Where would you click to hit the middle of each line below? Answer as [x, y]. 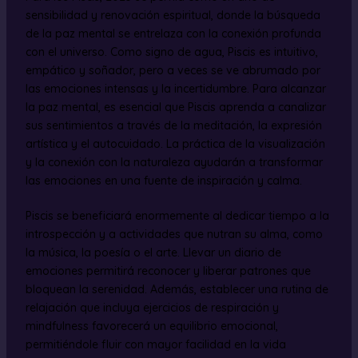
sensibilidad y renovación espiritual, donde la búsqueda [173, 15]
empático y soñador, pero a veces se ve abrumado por [173, 70]
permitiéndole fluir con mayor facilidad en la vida [155, 344]
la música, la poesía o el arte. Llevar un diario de [153, 252]
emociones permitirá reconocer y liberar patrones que [168, 270]
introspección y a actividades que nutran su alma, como [174, 234]
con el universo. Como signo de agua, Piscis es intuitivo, [171, 52]
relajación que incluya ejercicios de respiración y [152, 307]
